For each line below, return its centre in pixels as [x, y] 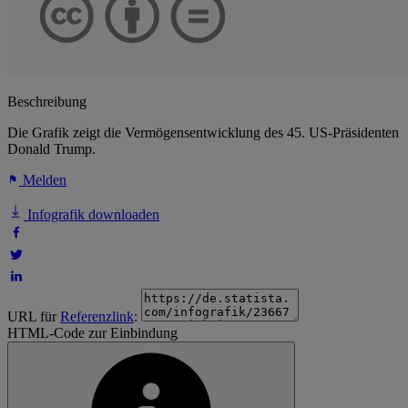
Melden [43, 180]
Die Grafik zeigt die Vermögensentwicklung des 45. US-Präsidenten [203, 133]
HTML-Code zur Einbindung [92, 333]
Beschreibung [47, 102]
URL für [34, 317]
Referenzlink [97, 317]
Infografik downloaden [92, 215]
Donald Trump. [51, 149]
